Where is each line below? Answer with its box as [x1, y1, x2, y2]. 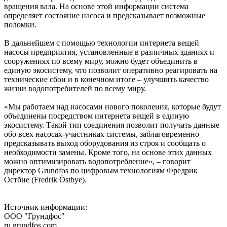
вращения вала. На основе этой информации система [4, 2, 188, 11]
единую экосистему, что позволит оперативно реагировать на [4, 65, 217, 74]
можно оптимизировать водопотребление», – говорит [4, 157, 191, 166]
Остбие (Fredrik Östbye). [4, 175, 87, 184]
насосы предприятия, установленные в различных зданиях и [4, 47, 214, 56]
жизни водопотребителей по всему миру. [4, 84, 146, 93]
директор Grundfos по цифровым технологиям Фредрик [4, 166, 198, 175]
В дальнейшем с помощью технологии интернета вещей [4, 38, 199, 47]
